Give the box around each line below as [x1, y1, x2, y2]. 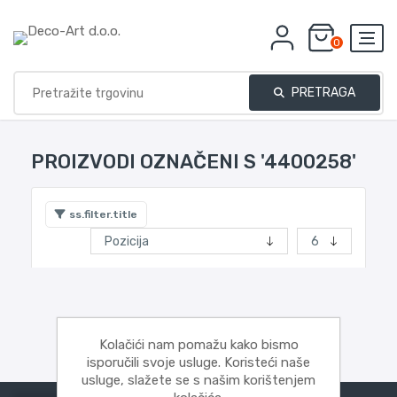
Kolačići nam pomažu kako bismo [98, 337, 299, 353]
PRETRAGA [289, 85, 355, 100]
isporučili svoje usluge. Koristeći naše [87, 354, 310, 370]
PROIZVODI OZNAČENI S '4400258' [31, 150, 356, 174]
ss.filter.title [69, 208, 137, 221]
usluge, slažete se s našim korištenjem [82, 372, 315, 388]
